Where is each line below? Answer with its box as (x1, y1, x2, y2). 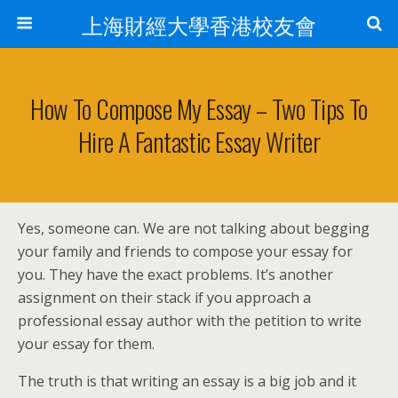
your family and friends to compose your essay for (18, 242, 353, 261)
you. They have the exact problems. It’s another (18, 265, 333, 284)
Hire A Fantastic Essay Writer (77, 123, 321, 160)
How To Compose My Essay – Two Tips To (30, 90, 368, 127)
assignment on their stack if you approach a (18, 288, 311, 307)
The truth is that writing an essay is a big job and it (18, 371, 356, 391)
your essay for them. (18, 334, 155, 354)
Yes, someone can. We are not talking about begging (18, 219, 370, 238)
